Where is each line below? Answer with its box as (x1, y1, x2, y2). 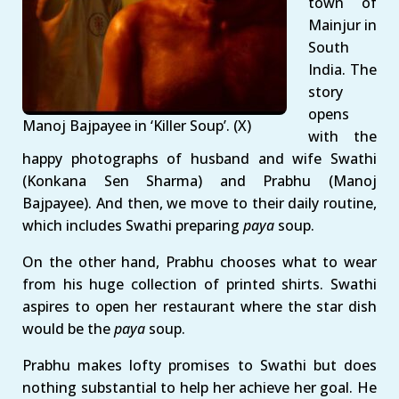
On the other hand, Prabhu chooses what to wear (22, 251, 377, 272)
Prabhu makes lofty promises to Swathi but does (22, 354, 377, 375)
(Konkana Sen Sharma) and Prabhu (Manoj (22, 170, 377, 191)
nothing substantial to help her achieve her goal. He (22, 377, 377, 397)
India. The (308, 59, 377, 79)
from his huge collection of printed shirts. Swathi (22, 273, 377, 294)
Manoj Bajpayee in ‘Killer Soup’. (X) (22, 115, 251, 135)
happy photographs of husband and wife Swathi (22, 148, 377, 168)
